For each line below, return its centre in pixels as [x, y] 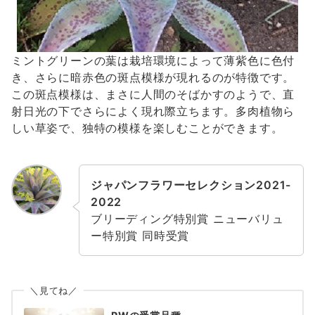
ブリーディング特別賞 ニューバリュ [187, 219]
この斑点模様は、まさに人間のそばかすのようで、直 [153, 95]
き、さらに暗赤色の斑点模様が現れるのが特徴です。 [153, 78]
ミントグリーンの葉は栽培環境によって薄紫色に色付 [153, 61]
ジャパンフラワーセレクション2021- [191, 185]
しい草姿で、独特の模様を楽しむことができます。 [147, 128]
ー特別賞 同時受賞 [140, 236]
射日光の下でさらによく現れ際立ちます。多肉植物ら [153, 111]
